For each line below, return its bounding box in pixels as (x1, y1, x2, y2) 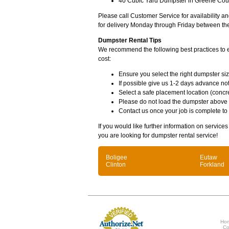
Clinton (106, 161, 126, 168)
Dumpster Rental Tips (98, 37, 162, 44)
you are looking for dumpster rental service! (98, 132, 218, 139)
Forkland (200, 161, 224, 168)
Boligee (106, 154, 127, 161)
